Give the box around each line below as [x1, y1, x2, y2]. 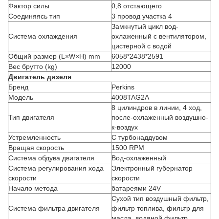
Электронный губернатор [111, 164, 193, 172]
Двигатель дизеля [8, 73, 71, 81]
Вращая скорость [8, 144, 64, 152]
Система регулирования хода [8, 164, 104, 172]
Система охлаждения [8, 32, 77, 40]
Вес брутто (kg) [8, 63, 57, 70]
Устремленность [8, 133, 61, 141]
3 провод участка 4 [111, 12, 172, 20]
